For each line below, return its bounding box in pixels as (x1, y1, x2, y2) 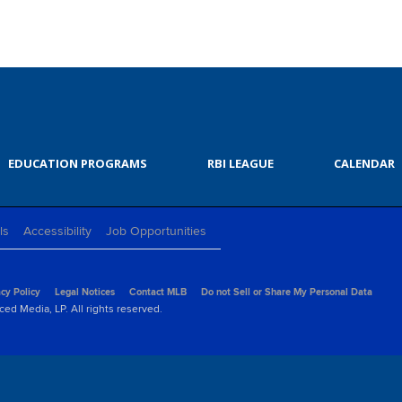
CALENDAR (333, 155, 395, 172)
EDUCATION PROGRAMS (7, 155, 147, 172)
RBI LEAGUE (206, 155, 274, 172)
